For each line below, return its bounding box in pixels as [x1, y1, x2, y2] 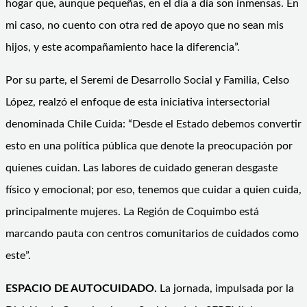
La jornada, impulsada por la [157, 282, 294, 294]
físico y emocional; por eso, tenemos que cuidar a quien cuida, [5, 184, 302, 195]
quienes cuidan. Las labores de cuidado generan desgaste [5, 162, 278, 173]
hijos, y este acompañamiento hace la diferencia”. [5, 41, 240, 53]
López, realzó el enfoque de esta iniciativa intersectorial [5, 96, 270, 108]
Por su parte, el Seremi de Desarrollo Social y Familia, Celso [5, 74, 289, 86]
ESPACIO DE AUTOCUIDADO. [5, 282, 157, 294]
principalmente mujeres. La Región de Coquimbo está [5, 206, 259, 217]
